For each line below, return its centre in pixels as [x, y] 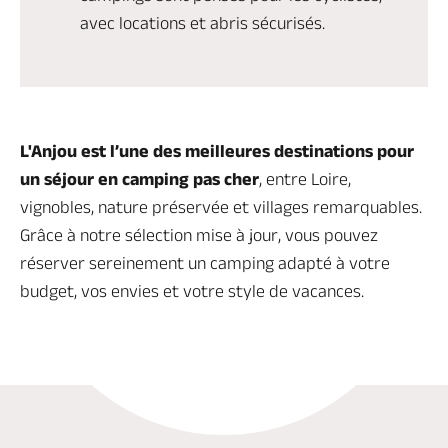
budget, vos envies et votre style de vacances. [192, 290]
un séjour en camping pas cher [139, 178]
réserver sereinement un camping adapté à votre [205, 262]
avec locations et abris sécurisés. [202, 22]
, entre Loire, [305, 178]
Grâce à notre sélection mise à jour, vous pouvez [199, 234]
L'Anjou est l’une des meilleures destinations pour [217, 150]
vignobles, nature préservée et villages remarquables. [221, 206]
